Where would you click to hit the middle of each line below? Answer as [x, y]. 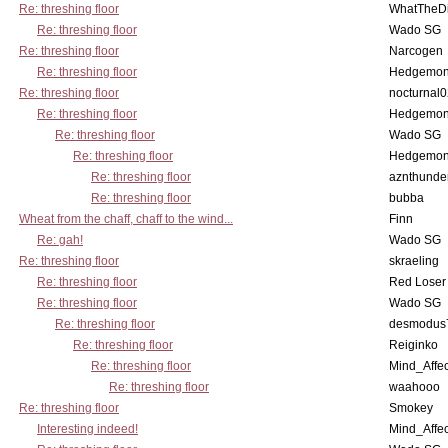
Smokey [411, 408]
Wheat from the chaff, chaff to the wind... [126, 219]
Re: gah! [60, 240]
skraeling [414, 261]
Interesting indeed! [87, 429]
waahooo [414, 387]
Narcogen [416, 51]
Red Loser [417, 282]
